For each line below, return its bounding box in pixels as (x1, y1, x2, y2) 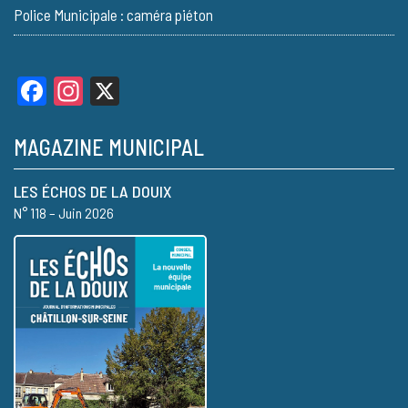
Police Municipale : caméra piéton (14, 5, 213, 24)
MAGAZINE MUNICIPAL (14, 133, 204, 160)
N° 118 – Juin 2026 (14, 203, 114, 221)
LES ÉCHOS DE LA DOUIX (14, 180, 171, 201)
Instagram (83, 73, 196, 108)
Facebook (46, 73, 156, 108)
